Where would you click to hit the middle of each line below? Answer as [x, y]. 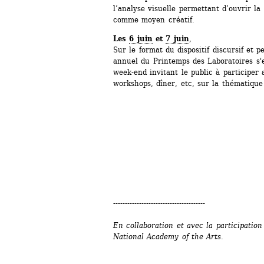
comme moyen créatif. [155, 19]
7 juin [177, 38]
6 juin [141, 38]
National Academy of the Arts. [169, 236]
